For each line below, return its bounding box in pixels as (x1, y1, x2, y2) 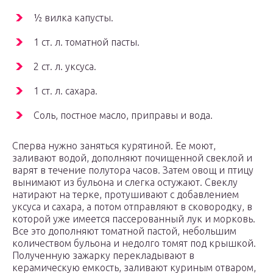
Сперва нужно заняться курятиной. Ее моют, (12, 140, 216, 152)
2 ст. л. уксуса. (34, 61, 96, 73)
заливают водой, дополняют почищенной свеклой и (12, 152, 252, 164)
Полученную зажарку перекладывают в (12, 250, 194, 261)
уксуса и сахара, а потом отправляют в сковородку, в (12, 201, 252, 213)
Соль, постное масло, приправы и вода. (34, 110, 213, 121)
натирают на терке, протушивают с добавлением (12, 189, 239, 200)
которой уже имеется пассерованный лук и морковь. (12, 213, 255, 225)
